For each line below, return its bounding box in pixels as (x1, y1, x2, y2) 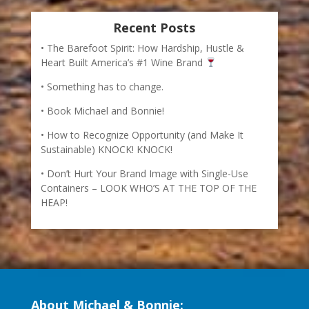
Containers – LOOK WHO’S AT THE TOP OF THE (40, 181, 257, 195)
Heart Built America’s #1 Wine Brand (40, 55, 206, 69)
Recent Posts (113, 19, 196, 36)
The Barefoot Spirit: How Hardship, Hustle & (46, 41, 244, 54)
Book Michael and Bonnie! (46, 103, 164, 117)
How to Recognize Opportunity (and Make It (46, 128, 243, 141)
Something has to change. (46, 79, 163, 93)
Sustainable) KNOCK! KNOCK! (40, 142, 172, 156)
